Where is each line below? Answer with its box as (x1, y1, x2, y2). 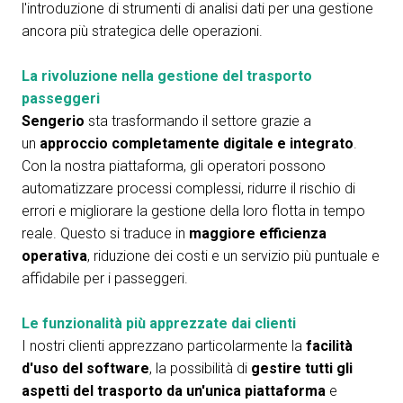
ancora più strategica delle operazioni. (22, 22, 266, 40)
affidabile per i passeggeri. (22, 270, 188, 287)
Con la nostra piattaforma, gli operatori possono (22, 157, 326, 175)
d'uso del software (22, 360, 149, 377)
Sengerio (22, 112, 85, 130)
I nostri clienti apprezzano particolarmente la (22, 337, 306, 354)
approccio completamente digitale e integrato (40, 135, 354, 152)
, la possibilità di (149, 360, 251, 377)
